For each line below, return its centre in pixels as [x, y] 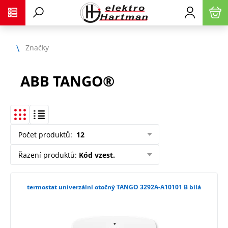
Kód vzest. [97, 155]
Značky [37, 47]
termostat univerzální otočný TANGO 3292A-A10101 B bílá [114, 187]
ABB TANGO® [67, 81]
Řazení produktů [47, 155]
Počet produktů [44, 134]
